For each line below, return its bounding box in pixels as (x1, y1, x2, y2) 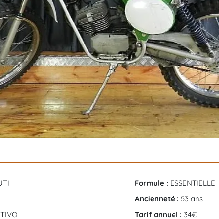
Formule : (135, 178, 170, 188)
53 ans (181, 194, 203, 203)
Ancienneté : (135, 194, 181, 203)
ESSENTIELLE (170, 178, 215, 188)
